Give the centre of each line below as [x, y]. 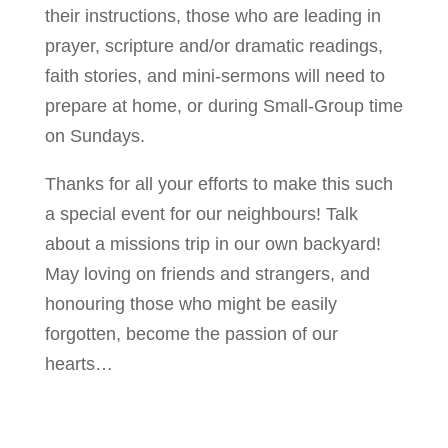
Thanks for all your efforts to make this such [218, 183]
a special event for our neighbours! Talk [201, 213]
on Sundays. [94, 135]
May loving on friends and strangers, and [207, 273]
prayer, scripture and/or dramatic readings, [213, 45]
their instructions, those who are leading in [212, 15]
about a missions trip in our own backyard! [212, 243]
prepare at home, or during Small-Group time [223, 105]
